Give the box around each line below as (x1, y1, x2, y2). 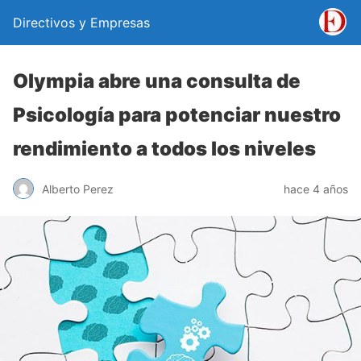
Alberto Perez (42, 181, 114, 196)
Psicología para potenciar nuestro (13, 103, 341, 127)
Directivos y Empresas (13, 15, 150, 31)
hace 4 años (284, 181, 348, 196)
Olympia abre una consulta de (13, 69, 301, 93)
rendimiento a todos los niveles (13, 137, 316, 160)
